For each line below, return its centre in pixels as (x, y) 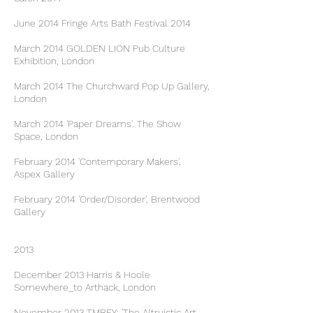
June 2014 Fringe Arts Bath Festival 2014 (102, 23)
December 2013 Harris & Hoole (82, 275)
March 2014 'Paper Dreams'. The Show (97, 124)
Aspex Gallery (44, 174)
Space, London (46, 136)
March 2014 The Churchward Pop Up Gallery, (112, 86)
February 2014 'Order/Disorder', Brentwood (107, 199)
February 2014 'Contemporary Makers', (97, 161)
